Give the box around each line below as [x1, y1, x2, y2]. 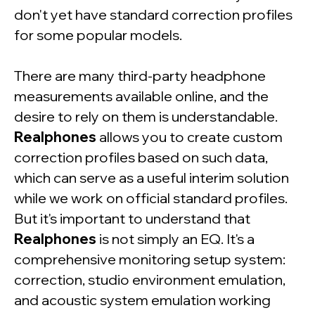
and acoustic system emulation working [14, 291, 271, 309]
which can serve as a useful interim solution [14, 169, 289, 187]
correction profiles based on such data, [14, 148, 268, 167]
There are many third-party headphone [14, 67, 266, 85]
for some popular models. [14, 26, 182, 44]
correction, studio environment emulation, [14, 271, 285, 289]
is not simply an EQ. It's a [96, 230, 255, 248]
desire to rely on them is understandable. [14, 108, 278, 126]
